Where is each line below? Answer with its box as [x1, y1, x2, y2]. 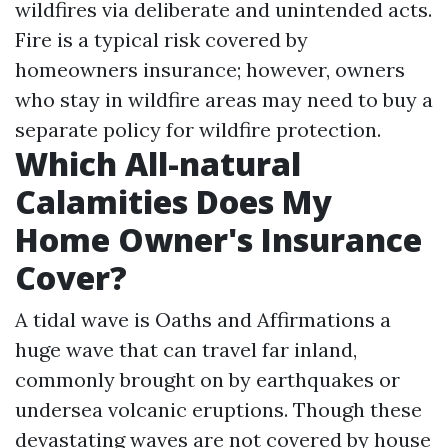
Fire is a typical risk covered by [15, 27, 308, 52]
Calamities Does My [15, 180, 332, 223]
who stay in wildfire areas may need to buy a [15, 87, 433, 112]
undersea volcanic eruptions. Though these [15, 397, 422, 422]
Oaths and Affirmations [155, 307, 375, 332]
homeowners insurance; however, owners [15, 57, 405, 82]
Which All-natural [15, 142, 301, 185]
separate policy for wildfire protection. [15, 117, 381, 142]
